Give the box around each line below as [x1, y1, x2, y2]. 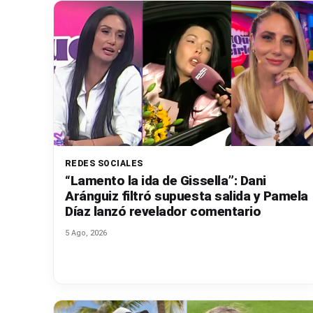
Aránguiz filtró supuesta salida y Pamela [65, 188, 308, 205]
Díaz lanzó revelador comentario [65, 203, 261, 220]
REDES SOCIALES [65, 159, 143, 169]
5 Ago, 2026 [65, 228, 107, 238]
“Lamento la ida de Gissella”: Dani [65, 173, 266, 189]
